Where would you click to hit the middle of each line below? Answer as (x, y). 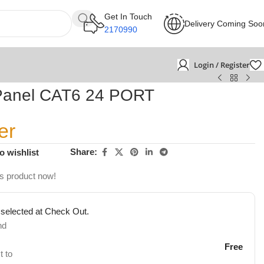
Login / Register (222, 65)
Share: (84, 152)
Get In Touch (128, 16)
